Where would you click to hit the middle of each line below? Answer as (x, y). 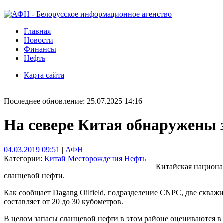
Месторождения (95, 158)
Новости (39, 40)
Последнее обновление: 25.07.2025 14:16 (73, 101)
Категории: (24, 158)
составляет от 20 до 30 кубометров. (64, 201)
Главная (37, 31)
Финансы (40, 49)
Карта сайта (44, 75)
